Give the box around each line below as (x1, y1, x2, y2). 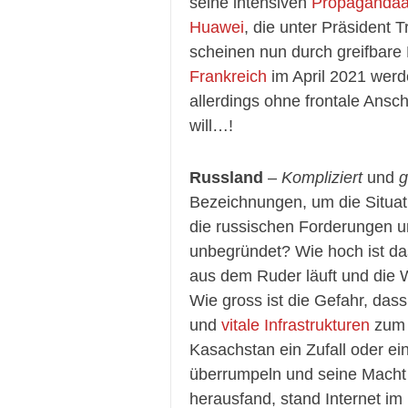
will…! (189, 117, 233, 135)
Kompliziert (281, 168, 362, 187)
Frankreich (189, 67, 267, 86)
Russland (189, 168, 263, 187)
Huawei (189, 18, 244, 36)
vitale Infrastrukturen (221, 316, 370, 334)
